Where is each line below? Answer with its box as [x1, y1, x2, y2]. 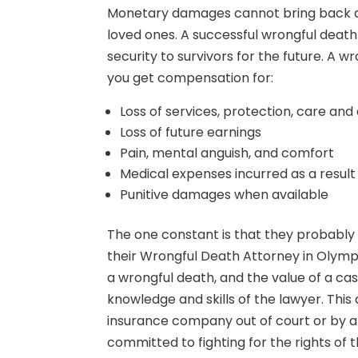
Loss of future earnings [120, 123, 262, 142]
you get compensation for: [107, 69, 274, 88]
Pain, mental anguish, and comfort [120, 144, 335, 163]
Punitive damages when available [120, 185, 329, 205]
